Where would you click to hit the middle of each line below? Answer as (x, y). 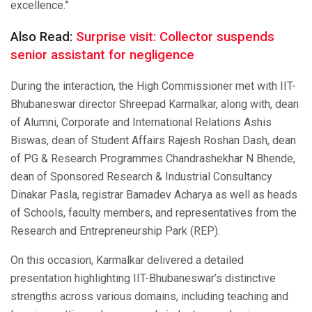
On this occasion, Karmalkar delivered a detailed (127, 260)
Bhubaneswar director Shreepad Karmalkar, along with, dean (155, 104)
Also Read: (43, 37)
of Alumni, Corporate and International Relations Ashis (141, 122)
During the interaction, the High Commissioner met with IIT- (153, 86)
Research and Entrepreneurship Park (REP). (115, 231)
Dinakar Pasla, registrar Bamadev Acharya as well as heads (154, 194)
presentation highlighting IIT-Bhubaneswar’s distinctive (143, 278)
